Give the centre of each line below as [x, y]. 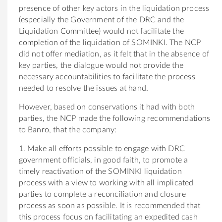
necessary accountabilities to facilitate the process [107, 77]
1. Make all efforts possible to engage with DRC [102, 148]
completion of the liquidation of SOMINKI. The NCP [110, 42]
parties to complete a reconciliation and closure [102, 194]
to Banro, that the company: [68, 130]
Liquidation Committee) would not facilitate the [101, 31]
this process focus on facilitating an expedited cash [108, 217]
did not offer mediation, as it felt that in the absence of [114, 54]
